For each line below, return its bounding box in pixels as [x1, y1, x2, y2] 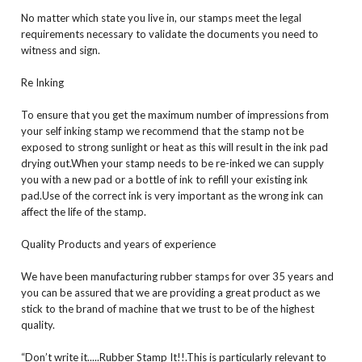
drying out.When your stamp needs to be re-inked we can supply [20, 157, 324, 170]
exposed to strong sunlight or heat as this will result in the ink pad [20, 141, 328, 154]
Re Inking [20, 76, 64, 90]
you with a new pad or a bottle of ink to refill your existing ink [20, 173, 308, 187]
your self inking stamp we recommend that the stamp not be [20, 124, 304, 138]
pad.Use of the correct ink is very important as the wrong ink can [20, 189, 323, 203]
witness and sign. [20, 44, 100, 57]
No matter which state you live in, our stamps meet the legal [20, 11, 301, 25]
